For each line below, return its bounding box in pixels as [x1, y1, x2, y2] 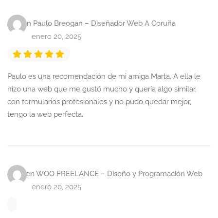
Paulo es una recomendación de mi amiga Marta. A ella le [7, 72, 200, 81]
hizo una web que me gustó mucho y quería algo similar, [7, 85, 197, 93]
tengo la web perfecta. [7, 110, 83, 119]
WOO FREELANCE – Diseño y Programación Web [36, 169, 202, 178]
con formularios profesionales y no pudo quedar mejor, [7, 97, 191, 106]
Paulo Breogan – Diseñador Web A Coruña [33, 19, 176, 28]
